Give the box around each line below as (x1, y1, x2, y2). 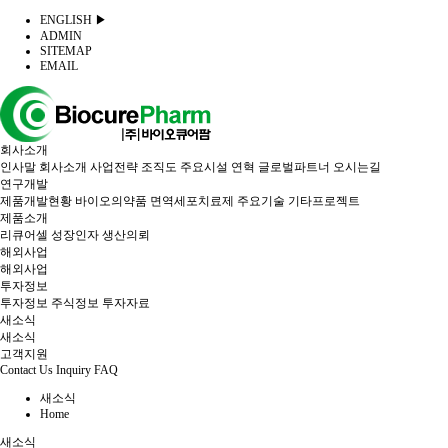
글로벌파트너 (258, 160, 330, 174)
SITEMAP (40, 44, 92, 58)
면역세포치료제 (150, 194, 234, 208)
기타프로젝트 (288, 194, 360, 208)
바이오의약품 (75, 194, 147, 208)
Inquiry (56, 363, 91, 377)
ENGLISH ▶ (40, 13, 107, 27)
